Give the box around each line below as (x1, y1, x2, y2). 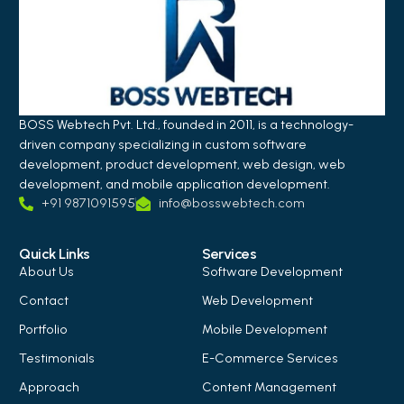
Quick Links (19, 244, 90, 262)
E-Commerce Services (202, 350, 338, 366)
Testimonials (19, 350, 96, 366)
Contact (19, 292, 69, 308)
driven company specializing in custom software (19, 136, 308, 152)
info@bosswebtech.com (159, 196, 306, 212)
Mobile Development (202, 321, 327, 337)
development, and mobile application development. (19, 176, 331, 192)
